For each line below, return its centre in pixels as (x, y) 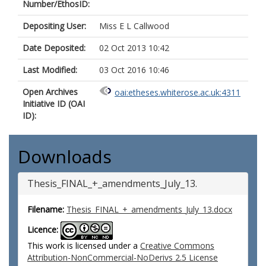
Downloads (65, 156)
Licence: (43, 230)
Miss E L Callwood (134, 26)
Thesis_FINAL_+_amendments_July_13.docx (149, 209)
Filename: (46, 209)
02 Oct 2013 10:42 (134, 48)
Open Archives (50, 92)
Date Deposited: (54, 48)
